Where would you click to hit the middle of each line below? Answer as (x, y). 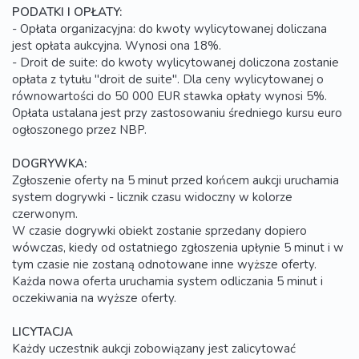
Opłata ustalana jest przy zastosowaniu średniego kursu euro (177, 113)
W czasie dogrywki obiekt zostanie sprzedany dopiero (159, 230)
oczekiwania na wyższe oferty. (94, 298)
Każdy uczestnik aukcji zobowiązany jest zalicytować (154, 348)
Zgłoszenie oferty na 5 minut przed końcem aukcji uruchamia (175, 180)
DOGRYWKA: (49, 163)
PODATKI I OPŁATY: (67, 12)
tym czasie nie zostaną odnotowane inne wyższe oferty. (164, 264)
